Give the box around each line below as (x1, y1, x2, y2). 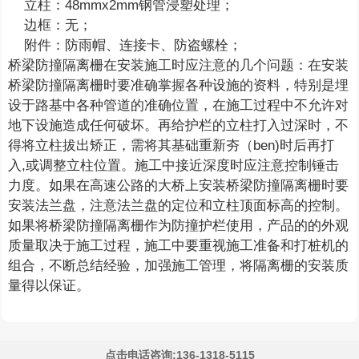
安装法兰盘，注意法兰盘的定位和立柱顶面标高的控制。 (8, 198, 349, 214)
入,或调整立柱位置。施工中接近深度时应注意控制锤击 (8, 158, 340, 174)
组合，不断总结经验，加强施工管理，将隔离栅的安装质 (8, 258, 349, 274)
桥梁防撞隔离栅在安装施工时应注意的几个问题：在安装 (8, 58, 349, 74)
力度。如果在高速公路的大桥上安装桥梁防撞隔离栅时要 (8, 178, 349, 194)
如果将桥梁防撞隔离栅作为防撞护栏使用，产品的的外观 (8, 218, 349, 234)
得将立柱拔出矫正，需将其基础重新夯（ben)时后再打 (8, 138, 335, 154)
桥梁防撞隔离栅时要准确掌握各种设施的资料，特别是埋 (8, 78, 349, 94)
